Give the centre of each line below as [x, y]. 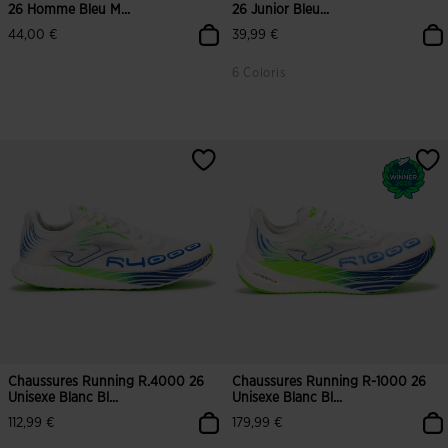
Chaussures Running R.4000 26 [106, 382]
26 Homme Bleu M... [69, 10]
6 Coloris [259, 73]
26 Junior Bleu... [280, 10]
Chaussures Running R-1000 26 [329, 382]
